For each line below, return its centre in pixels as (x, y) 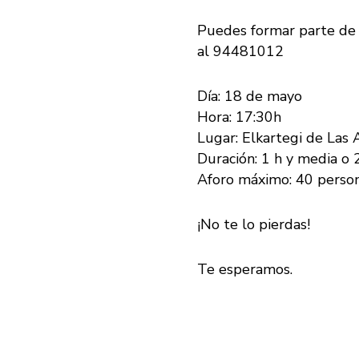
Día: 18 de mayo (250, 96)
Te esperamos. (245, 269)
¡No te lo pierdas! (254, 224)
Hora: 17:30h (239, 117)
